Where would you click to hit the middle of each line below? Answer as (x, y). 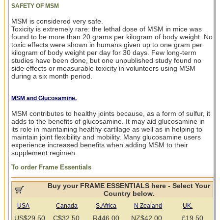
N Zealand (148, 206)
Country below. (129, 194)
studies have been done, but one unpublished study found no (106, 61)
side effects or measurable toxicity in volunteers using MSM (103, 69)
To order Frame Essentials (51, 167)
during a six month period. (52, 76)
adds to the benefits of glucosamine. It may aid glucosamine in (108, 122)
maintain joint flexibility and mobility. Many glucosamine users (106, 137)
